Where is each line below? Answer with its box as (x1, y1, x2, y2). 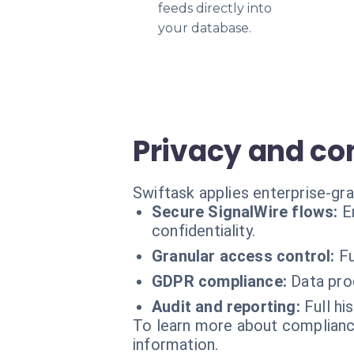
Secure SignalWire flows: (152, 202, 338, 221)
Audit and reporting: (152, 297, 300, 316)
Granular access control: (152, 247, 335, 265)
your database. (158, 21, 251, 36)
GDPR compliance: (152, 272, 288, 291)
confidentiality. (152, 221, 256, 240)
